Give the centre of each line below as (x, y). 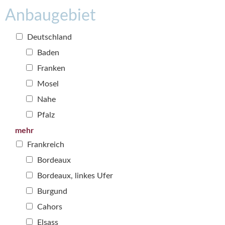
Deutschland (48, 37)
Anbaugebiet (50, 16)
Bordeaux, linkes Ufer (74, 176)
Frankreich (45, 145)
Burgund (51, 192)
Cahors (49, 207)
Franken (50, 69)
